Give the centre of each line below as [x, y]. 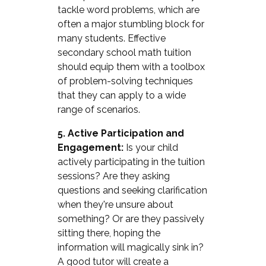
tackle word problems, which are [128, 9]
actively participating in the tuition [131, 161]
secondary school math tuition [124, 52]
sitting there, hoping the [109, 233]
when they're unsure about [115, 204]
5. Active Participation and [121, 133]
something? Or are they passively [131, 218]
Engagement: [90, 147]
